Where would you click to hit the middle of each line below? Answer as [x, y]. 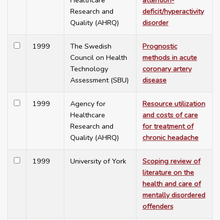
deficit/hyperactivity [173, 12]
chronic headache [170, 138]
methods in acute [170, 58]
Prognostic [160, 46]
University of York [98, 161]
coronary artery [167, 69]
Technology [89, 69]
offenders [158, 206]
